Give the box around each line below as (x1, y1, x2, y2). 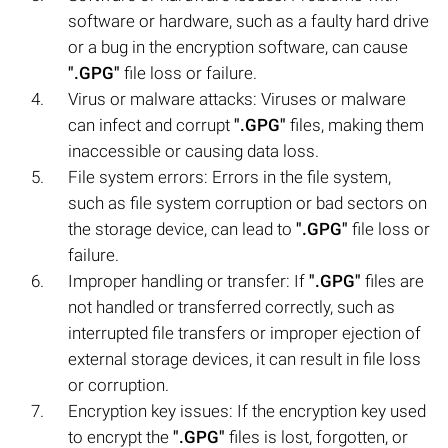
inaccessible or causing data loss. (68, 140, 319, 161)
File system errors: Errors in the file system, (68, 166, 391, 187)
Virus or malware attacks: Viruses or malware (68, 88, 406, 109)
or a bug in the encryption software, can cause (68, 36, 408, 57)
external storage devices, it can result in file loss (68, 348, 421, 369)
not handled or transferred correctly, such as (68, 296, 395, 317)
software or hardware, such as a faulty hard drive (68, 10, 429, 31)
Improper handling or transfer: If (68, 270, 309, 291)
